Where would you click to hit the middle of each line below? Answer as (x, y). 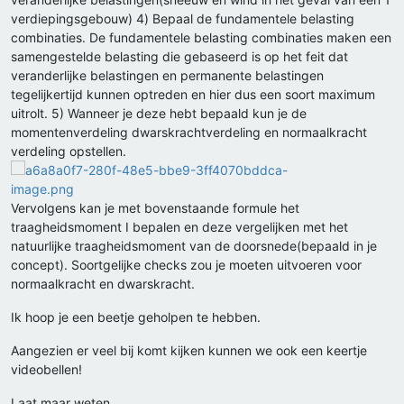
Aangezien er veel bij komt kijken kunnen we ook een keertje (189, 351)
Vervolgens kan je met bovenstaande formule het (155, 208)
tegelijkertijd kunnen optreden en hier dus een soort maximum (193, 95)
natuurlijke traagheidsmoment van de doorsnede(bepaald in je (194, 246)
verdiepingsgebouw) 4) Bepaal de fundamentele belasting (183, 19)
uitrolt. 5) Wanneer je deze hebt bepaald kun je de (159, 114)
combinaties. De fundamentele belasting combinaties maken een (201, 38)
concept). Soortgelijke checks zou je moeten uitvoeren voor (186, 265)
